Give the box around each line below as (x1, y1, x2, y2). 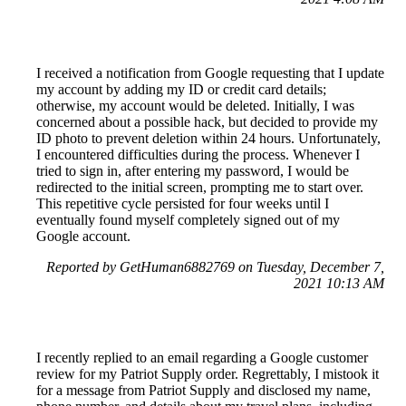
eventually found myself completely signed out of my (36, 211, 340, 227)
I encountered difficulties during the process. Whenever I (36, 146, 360, 162)
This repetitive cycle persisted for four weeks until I (36, 195, 329, 211)
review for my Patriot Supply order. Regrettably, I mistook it (36, 365, 379, 382)
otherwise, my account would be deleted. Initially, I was (36, 97, 354, 113)
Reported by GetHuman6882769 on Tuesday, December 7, (46, 258, 384, 275)
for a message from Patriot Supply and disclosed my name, (36, 382, 371, 398)
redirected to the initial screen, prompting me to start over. (36, 179, 363, 195)
